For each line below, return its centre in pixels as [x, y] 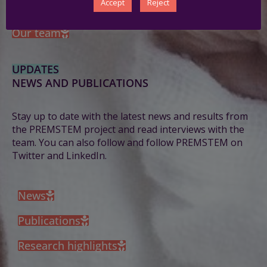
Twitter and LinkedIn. [59, 155]
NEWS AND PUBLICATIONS [80, 83]
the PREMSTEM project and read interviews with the [128, 129]
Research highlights [68, 245]
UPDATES [35, 69]
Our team [36, 32]
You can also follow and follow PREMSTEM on [141, 142]
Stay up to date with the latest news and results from [130, 116]
